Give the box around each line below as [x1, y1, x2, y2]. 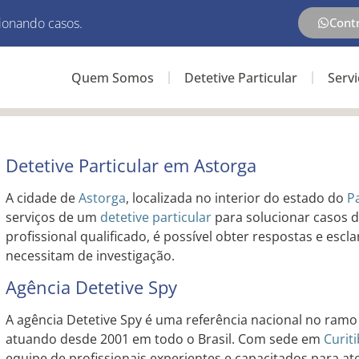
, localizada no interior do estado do [125, 189, 347, 207]
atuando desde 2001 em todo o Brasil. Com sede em [5, 330, 324, 349]
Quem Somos [71, 69, 154, 87]
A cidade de [5, 189, 79, 207]
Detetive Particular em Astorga [5, 153, 256, 177]
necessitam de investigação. [5, 247, 175, 264]
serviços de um [5, 208, 100, 226]
